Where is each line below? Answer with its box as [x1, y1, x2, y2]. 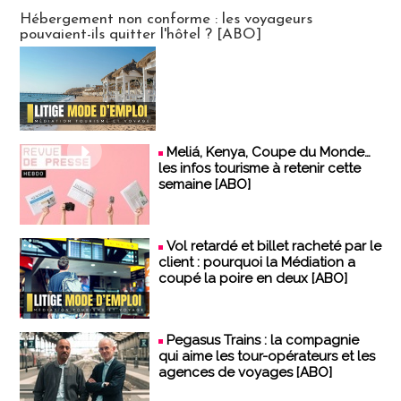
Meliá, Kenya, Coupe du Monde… [166, 143, 371, 160]
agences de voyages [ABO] [158, 363, 332, 380]
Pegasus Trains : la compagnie [166, 331, 359, 348]
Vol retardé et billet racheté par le [166, 237, 381, 254]
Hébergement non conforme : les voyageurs [20, 12, 312, 27]
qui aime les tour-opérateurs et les [158, 347, 375, 364]
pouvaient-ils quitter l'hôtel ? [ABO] [20, 27, 261, 42]
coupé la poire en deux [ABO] [158, 269, 347, 286]
